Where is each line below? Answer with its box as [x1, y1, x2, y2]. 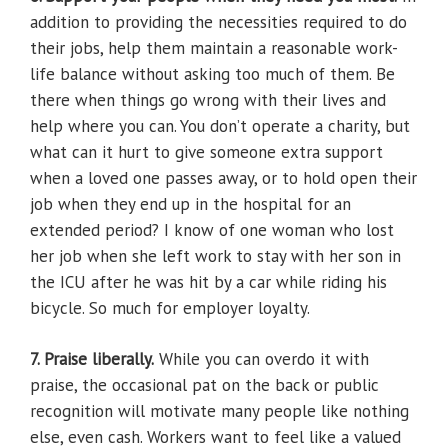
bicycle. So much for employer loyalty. [30, 297, 310, 320]
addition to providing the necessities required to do [30, 11, 407, 34]
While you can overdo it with [154, 348, 369, 371]
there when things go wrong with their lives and [30, 89, 386, 112]
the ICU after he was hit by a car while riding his [30, 271, 387, 294]
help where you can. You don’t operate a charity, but [30, 115, 410, 138]
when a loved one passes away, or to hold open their [30, 167, 417, 190]
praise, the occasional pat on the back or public [30, 374, 379, 397]
